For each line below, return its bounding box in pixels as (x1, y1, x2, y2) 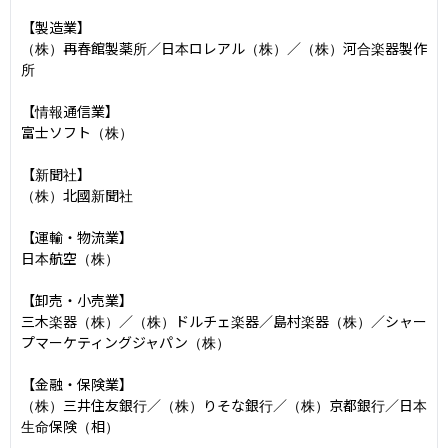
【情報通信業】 (21, 100, 119, 121)
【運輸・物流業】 (21, 226, 133, 247)
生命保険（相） (21, 415, 119, 436)
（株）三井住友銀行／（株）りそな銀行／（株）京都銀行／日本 (21, 394, 427, 415)
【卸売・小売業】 (21, 289, 133, 310)
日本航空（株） (21, 247, 119, 268)
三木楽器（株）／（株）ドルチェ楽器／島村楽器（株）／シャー (21, 310, 427, 331)
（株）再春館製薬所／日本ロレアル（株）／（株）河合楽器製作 (21, 37, 427, 58)
